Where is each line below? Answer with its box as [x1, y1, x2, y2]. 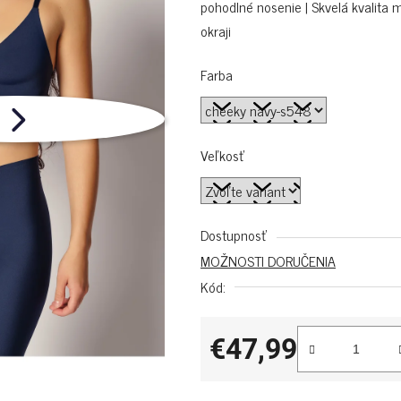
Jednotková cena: [209, 365, 310, 388]
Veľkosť [200, 143, 245, 166]
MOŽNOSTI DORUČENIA [200, 249, 336, 272]
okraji [200, 19, 231, 42]
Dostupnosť [200, 223, 268, 246]
